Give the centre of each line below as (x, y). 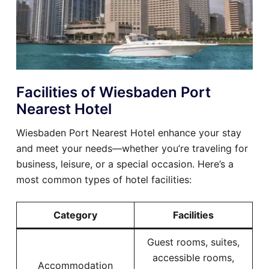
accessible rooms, (193, 258)
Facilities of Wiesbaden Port (113, 92)
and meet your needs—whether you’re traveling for (132, 148)
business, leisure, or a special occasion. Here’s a (125, 164)
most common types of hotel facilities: (104, 180)
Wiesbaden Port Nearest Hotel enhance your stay (129, 133)
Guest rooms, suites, (193, 242)
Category (75, 215)
